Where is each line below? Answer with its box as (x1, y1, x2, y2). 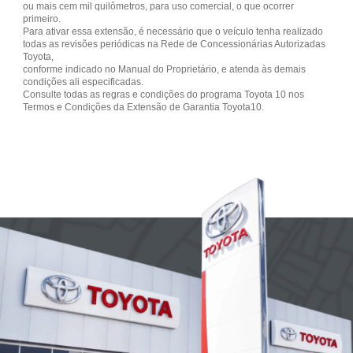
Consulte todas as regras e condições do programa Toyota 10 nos (23, 88, 305, 100)
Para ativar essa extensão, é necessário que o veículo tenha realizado (23, 25, 324, 37)
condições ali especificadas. (23, 76, 144, 87)
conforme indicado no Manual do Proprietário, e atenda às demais (23, 63, 307, 75)
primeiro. (23, 13, 61, 24)
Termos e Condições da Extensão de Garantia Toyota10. (23, 101, 265, 113)
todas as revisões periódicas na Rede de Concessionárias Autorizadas (23, 38, 326, 50)
